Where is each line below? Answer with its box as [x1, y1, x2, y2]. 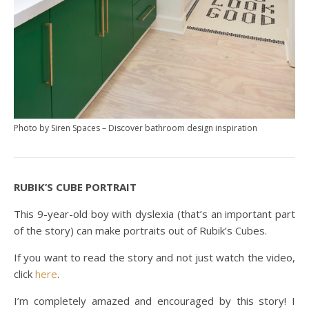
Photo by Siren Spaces [14, 122, 100, 134]
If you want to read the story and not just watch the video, [14, 250, 295, 265]
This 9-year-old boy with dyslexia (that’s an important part [14, 207, 295, 221]
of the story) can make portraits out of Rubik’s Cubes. [14, 223, 267, 238]
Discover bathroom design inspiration [108, 122, 257, 134]
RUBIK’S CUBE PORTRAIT [14, 180, 137, 195]
